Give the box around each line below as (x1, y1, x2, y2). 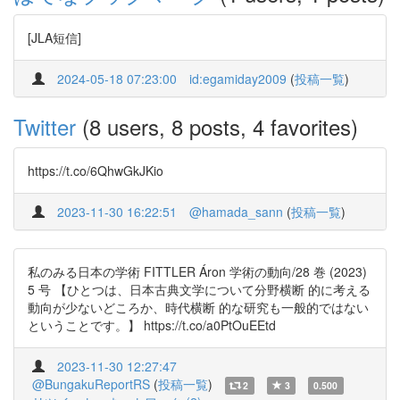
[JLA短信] (28, 29, 81, 46)
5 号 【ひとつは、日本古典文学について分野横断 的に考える (28, 280, 371, 298)
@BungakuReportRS (32, 375, 150, 393)
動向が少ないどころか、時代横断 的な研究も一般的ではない (28, 298, 369, 316)
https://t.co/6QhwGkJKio (28, 162, 163, 179)
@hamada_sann (189, 203, 283, 221)
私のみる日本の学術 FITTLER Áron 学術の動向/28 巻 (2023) (28, 262, 367, 280)
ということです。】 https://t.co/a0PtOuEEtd (28, 316, 276, 334)
